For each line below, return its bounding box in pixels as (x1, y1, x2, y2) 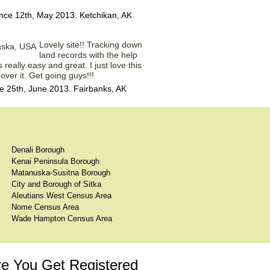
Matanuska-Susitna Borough (11, 168, 110, 177)
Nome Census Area (11, 202, 79, 212)
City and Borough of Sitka (11, 180, 101, 189)
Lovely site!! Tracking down (39, 40, 142, 49)
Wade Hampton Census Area (11, 214, 112, 223)
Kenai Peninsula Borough (11, 157, 99, 166)
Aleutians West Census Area (11, 191, 111, 200)
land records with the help (39, 50, 137, 60)
